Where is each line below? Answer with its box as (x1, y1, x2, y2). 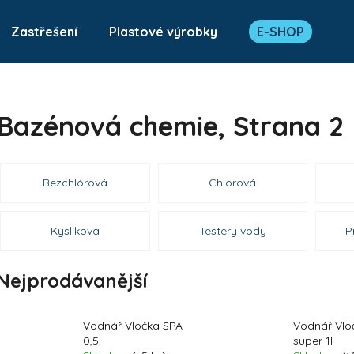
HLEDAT (190, 140, 232, 155)
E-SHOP (257, 24, 304, 40)
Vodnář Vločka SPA (83, 318, 183, 333)
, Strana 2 (218, 108, 344, 143)
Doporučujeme (55, 207, 168, 228)
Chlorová (209, 175, 257, 190)
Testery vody (198, 223, 266, 238)
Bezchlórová (42, 175, 107, 190)
